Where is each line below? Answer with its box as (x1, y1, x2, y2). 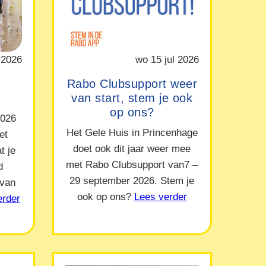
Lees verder (134, 191, 187, 203)
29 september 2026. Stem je (69, 175, 195, 187)
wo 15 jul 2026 (135, 53, 199, 66)
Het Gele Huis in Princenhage (66, 126, 198, 139)
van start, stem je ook (71, 91, 193, 104)
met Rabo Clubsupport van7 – (66, 159, 198, 171)
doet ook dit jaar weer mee (73, 142, 191, 155)
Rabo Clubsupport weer (66, 77, 198, 90)
